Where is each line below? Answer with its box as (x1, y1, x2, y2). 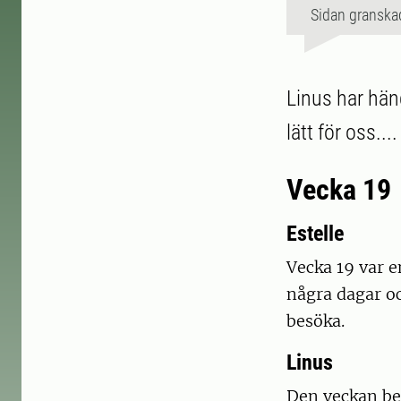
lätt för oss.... (286, 120, 397, 146)
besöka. (286, 311, 345, 332)
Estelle (286, 221, 344, 247)
